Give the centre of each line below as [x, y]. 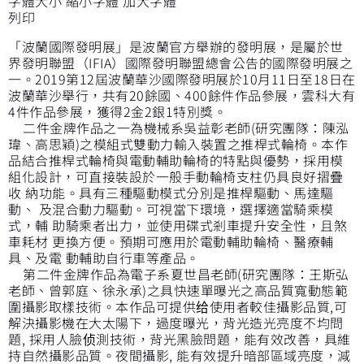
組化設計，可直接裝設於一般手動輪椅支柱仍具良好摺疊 [176, 176]
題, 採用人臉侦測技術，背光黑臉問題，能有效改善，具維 [180, 338]
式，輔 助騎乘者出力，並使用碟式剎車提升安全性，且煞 [178, 225]
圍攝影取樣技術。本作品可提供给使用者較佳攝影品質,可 [178, 306]
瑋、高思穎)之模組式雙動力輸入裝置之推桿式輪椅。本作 [178, 143]
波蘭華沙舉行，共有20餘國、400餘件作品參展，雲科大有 [182, 95]
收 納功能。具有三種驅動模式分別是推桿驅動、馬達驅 [171, 192]
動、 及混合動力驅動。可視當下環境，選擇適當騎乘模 [171, 208]
